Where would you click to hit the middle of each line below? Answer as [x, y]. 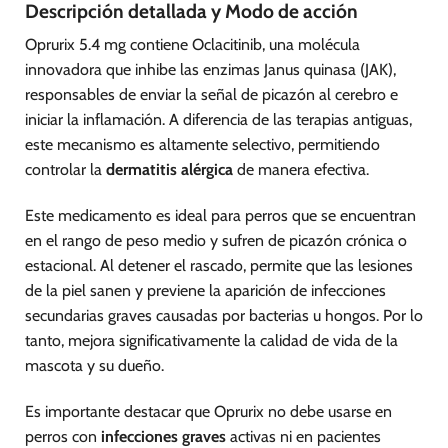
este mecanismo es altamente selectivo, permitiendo [202, 145]
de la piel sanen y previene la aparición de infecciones [205, 290]
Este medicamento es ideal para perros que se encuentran [220, 215]
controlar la [65, 170]
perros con [63, 436]
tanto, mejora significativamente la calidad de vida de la [211, 340]
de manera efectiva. [301, 170]
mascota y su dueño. [94, 365]
